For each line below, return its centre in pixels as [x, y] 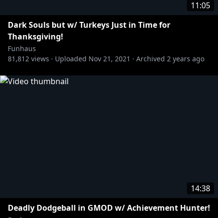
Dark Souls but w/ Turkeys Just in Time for [89, 25]
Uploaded [71, 59]
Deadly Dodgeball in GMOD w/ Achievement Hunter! [109, 208]
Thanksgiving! [36, 36]
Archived [151, 59]
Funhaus [22, 48]
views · [41, 59]
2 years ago [186, 59]
